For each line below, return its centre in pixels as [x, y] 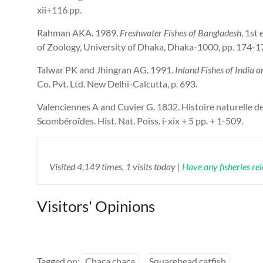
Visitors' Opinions [96, 206]
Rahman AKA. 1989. [78, 33]
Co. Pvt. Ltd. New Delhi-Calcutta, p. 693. [117, 84]
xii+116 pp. [59, 10]
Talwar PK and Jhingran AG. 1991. [106, 70]
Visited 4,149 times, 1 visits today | [116, 167]
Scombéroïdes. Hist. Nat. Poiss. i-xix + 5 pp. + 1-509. [140, 121]
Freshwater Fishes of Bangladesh [181, 33]
